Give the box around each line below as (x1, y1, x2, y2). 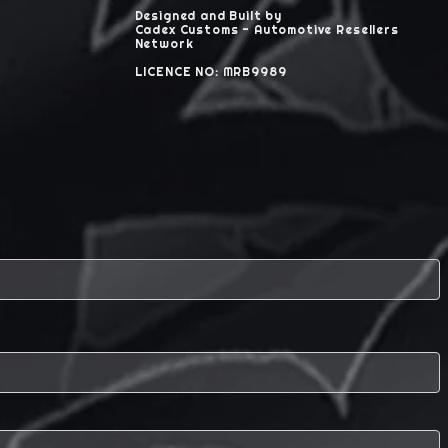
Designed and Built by (134, 7, 283, 23)
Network (134, 35, 194, 51)
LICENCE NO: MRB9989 (134, 63, 287, 79)
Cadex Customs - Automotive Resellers (134, 21, 399, 37)
